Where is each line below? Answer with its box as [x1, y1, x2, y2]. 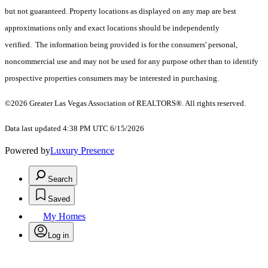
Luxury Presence [50, 145, 114, 156]
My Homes [43, 211, 86, 222]
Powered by [5, 145, 50, 156]
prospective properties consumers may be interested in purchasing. [5, 74, 219, 83]
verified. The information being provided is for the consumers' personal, [5, 40, 237, 50]
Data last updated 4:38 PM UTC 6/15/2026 [5, 124, 144, 133]
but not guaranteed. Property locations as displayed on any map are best [5, 7, 236, 16]
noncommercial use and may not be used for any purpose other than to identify [5, 57, 258, 66]
